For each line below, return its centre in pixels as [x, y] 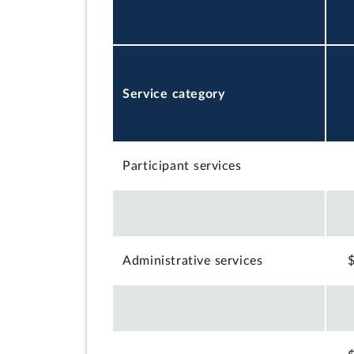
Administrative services [193, 261]
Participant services [182, 166]
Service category [174, 94]
